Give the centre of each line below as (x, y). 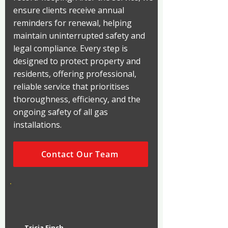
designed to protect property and (77, 61)
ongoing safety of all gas (61, 112)
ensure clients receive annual (69, 10)
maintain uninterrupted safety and (79, 36)
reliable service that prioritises (71, 87)
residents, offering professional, (75, 74)
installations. (37, 125)
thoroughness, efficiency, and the (77, 99)
